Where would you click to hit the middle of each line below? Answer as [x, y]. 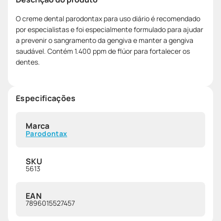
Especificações [46, 98]
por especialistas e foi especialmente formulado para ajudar [110, 29]
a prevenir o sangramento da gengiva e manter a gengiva [105, 40]
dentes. [28, 62]
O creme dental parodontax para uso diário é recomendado [108, 18]
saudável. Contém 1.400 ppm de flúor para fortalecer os [103, 51]
